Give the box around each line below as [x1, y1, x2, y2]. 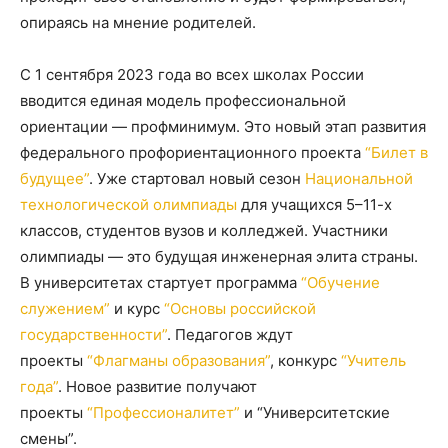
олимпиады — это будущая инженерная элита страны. [20, 247, 418, 266]
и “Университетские [240, 403, 390, 422]
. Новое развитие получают [58, 377, 257, 396]
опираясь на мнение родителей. [20, 13, 256, 32]
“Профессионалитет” [87, 403, 240, 422]
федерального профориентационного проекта [20, 143, 365, 162]
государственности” [20, 325, 167, 344]
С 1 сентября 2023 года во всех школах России [20, 65, 364, 84]
